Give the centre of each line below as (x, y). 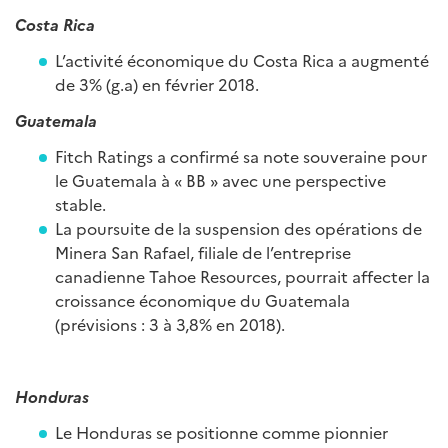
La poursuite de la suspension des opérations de (238, 228)
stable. (80, 204)
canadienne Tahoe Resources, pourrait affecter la (242, 276)
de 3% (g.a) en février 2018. (157, 84)
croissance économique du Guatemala (202, 300)
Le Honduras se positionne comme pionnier (221, 432)
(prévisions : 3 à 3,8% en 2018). (170, 324)
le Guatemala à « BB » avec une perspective (220, 180)
